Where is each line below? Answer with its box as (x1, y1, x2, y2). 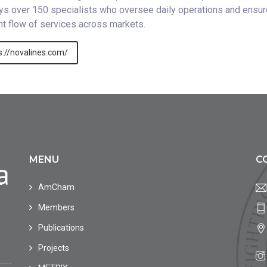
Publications (38, 223, 84, 232)
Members (38, 203, 74, 212)
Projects (38, 243, 69, 253)
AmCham (38, 182, 74, 192)
